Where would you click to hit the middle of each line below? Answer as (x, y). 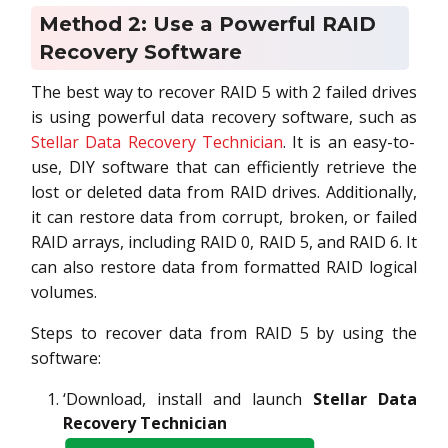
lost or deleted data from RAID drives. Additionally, (224, 191)
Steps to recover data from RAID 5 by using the (224, 332)
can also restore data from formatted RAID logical (224, 266)
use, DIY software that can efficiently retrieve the (224, 166)
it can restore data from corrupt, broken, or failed (224, 216)
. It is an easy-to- (348, 141)
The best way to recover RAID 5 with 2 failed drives (224, 91)
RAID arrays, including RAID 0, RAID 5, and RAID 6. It (224, 241)
